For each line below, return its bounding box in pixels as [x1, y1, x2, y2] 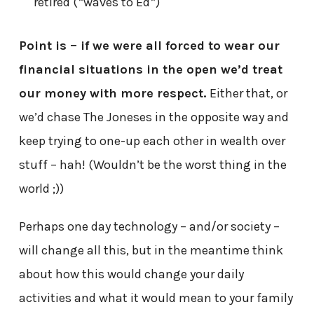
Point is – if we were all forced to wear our [18, 37, 280, 53]
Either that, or [206, 85, 287, 101]
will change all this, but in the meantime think [18, 242, 283, 258]
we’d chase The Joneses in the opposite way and [18, 109, 289, 125]
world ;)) [18, 180, 64, 196]
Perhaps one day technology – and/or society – [18, 218, 280, 234]
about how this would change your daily [18, 266, 244, 282]
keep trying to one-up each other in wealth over [18, 132, 285, 149]
